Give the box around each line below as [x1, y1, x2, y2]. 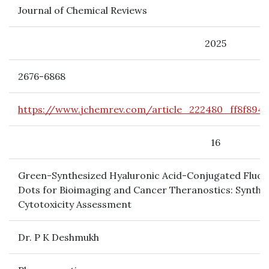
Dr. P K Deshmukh [18, 231, 99, 243]
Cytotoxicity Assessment [18, 198, 131, 210]
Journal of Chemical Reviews [18, 4, 147, 16]
